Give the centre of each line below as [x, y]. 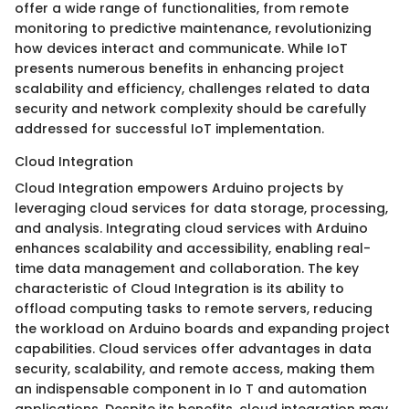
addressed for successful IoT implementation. [169, 128]
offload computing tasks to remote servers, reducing [194, 308]
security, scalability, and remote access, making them [194, 368]
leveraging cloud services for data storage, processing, [201, 208]
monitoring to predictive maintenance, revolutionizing [193, 28]
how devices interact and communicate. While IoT [181, 48]
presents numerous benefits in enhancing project [179, 68]
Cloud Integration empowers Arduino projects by [179, 188]
